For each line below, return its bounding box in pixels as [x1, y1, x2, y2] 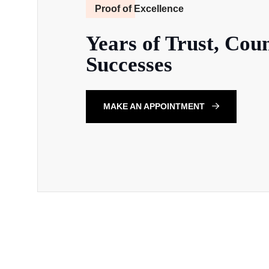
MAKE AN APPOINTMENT [103, 101, 207, 112]
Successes [86, 52, 172, 76]
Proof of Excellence [95, 3, 184, 14]
